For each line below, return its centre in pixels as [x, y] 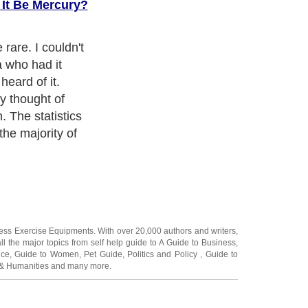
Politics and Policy [164, 220]
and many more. [80, 231]
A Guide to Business [198, 208]
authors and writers [200, 196]
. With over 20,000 [129, 196]
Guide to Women [46, 220]
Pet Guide [103, 220]
